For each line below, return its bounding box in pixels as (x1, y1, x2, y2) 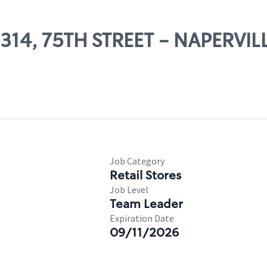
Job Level (110, 184, 148, 195)
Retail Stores (110, 167, 181, 183)
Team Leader (110, 196, 183, 212)
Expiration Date (110, 212, 174, 224)
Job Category (110, 155, 164, 167)
